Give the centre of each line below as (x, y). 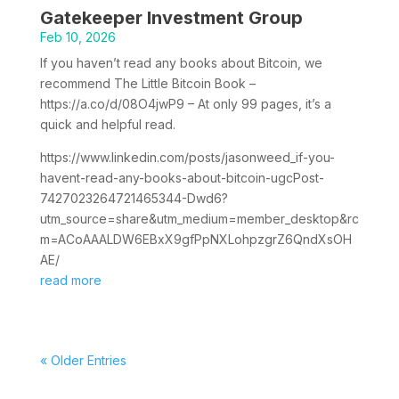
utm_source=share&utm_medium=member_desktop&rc (199, 218)
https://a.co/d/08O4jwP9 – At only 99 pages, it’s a (185, 103)
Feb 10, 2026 (77, 37)
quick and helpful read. (107, 124)
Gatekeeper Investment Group (171, 17)
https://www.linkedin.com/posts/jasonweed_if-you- (187, 157)
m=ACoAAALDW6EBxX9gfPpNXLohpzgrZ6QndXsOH (195, 239)
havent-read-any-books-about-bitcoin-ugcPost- (182, 177)
